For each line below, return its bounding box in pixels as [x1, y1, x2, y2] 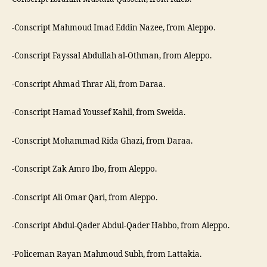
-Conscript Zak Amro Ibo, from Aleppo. [12, 164, 157, 174]
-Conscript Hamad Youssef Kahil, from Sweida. [12, 108, 185, 117]
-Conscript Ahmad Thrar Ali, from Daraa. [12, 79, 165, 89]
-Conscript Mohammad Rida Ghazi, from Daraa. [12, 136, 193, 146]
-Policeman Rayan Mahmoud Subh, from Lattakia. [12, 249, 201, 259]
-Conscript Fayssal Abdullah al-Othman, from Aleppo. [12, 51, 212, 61]
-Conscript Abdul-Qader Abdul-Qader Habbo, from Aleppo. [12, 221, 229, 231]
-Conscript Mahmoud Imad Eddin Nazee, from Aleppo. [12, 23, 215, 33]
